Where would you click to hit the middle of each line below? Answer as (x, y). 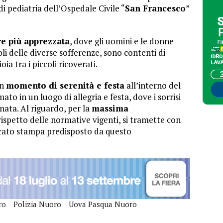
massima (110, 108)
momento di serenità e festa (65, 85)
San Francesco (155, 8)
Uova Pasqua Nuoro (103, 204)
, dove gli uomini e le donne (122, 41)
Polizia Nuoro (37, 204)
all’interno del (153, 85)
